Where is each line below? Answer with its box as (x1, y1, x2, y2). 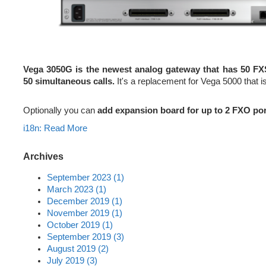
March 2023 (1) (47, 184, 106, 194)
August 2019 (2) (47, 243, 109, 254)
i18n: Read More (23, 123, 87, 134)
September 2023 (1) (47, 172, 124, 182)
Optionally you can (23, 106, 97, 116)
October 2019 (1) (47, 220, 113, 230)
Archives (23, 151, 64, 162)
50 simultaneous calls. (23, 76, 115, 86)
